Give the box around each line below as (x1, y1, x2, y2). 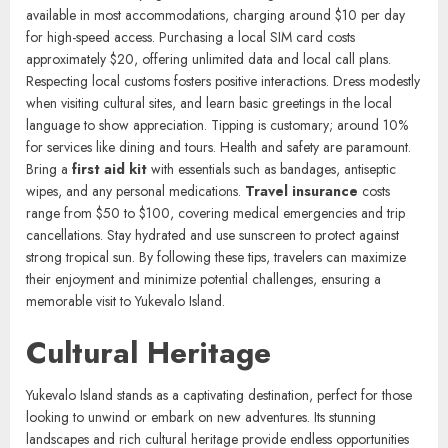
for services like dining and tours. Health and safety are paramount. (26, 213, 411, 234)
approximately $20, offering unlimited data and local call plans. (26, 125, 391, 146)
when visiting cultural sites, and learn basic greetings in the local (26, 169, 392, 190)
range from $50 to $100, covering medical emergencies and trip (26, 279, 405, 300)
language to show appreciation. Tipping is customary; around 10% (26, 191, 408, 212)
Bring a (26, 235, 72, 256)
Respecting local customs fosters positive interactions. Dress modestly (26, 147, 420, 168)
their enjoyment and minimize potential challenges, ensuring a (26, 345, 381, 366)
